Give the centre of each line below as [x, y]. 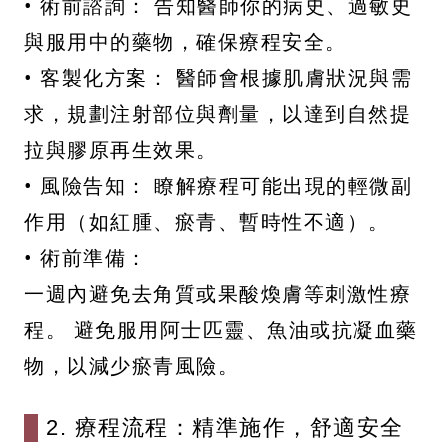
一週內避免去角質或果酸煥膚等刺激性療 [217, 294]
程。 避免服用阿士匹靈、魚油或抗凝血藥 [221, 330]
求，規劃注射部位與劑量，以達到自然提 [217, 114]
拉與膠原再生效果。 [121, 150]
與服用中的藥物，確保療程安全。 [185, 42]
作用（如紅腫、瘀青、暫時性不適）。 [207, 222]
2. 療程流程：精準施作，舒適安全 [225, 428]
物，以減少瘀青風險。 [131, 366]
